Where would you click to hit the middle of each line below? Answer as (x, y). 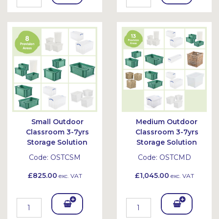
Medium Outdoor (167, 122)
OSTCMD (175, 157)
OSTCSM (66, 157)
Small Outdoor (57, 122)
